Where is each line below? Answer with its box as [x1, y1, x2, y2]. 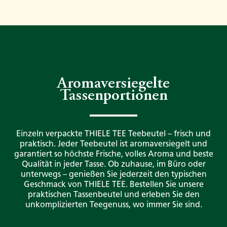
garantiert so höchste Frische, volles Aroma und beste [14, 149, 213, 159]
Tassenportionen [59, 88, 168, 105]
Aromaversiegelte [57, 76, 170, 93]
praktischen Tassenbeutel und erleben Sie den [27, 190, 200, 200]
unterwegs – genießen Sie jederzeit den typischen [20, 169, 207, 179]
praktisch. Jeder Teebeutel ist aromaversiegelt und [20, 139, 207, 149]
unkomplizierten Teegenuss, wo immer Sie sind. [25, 200, 202, 210]
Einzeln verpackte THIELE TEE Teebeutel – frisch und [16, 129, 211, 139]
